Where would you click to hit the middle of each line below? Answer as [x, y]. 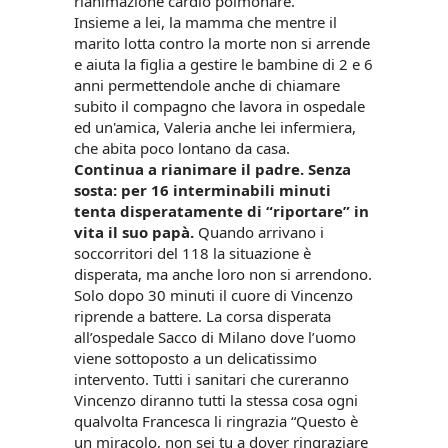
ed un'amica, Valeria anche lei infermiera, [215, 127]
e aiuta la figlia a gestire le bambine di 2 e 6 [223, 64]
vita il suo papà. [134, 232]
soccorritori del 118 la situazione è [192, 253]
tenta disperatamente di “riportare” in [221, 211]
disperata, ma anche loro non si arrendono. [223, 274]
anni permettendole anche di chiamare [207, 85]
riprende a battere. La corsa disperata [202, 316]
